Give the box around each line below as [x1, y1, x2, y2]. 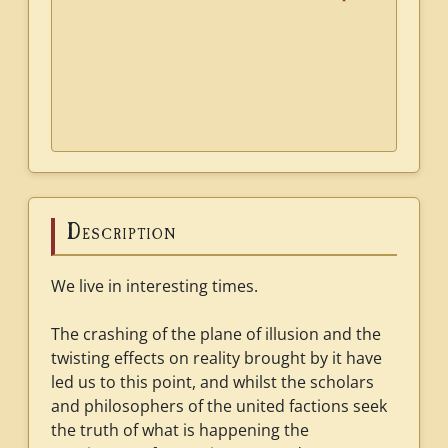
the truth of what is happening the [51, 419, 309, 441]
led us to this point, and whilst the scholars [51, 371, 374, 393]
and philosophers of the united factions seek [51, 395, 387, 417]
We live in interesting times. [51, 275, 258, 297]
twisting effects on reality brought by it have [51, 347, 382, 369]
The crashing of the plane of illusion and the [51, 323, 381, 345]
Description [67, 218, 176, 246]
